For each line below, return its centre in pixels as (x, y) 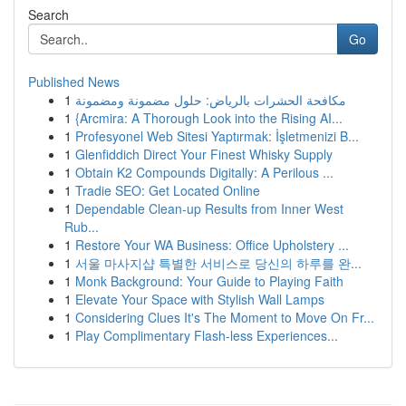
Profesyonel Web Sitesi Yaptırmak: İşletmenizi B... (217, 136)
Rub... (82, 227)
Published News (74, 82)
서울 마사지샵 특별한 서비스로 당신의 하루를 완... (218, 263)
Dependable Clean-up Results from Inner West (209, 208)
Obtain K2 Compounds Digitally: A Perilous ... (204, 172)
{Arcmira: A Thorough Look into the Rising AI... (209, 118)
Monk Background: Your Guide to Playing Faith (209, 281)
